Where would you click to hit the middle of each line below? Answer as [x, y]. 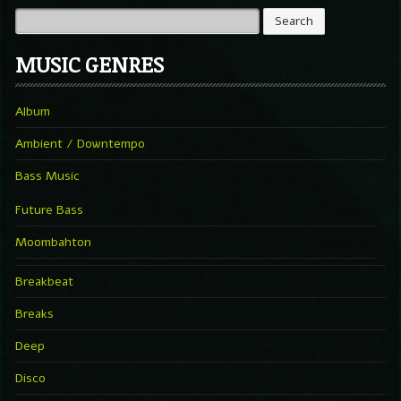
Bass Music [47, 175]
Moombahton [53, 242]
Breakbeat [44, 281]
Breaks [34, 313]
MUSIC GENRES [90, 64]
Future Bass [49, 209]
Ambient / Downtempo [80, 143]
